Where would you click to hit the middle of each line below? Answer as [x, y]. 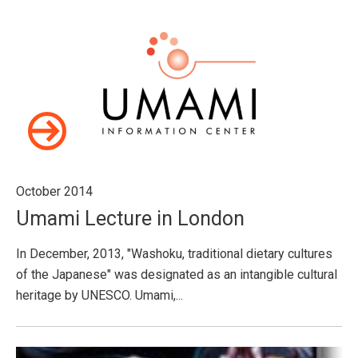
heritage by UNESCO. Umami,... [99, 295]
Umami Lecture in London [130, 219]
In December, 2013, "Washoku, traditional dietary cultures [174, 254]
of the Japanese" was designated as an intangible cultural [177, 274]
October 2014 [54, 191]
